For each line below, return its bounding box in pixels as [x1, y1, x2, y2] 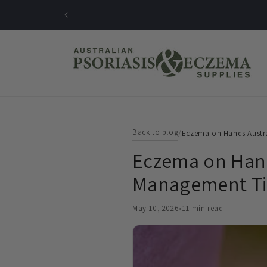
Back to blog [132, 127, 179, 137]
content [17, 13, 51, 24]
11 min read [181, 203, 223, 213]
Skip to [17, 2, 47, 14]
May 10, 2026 [132, 203, 179, 213]
